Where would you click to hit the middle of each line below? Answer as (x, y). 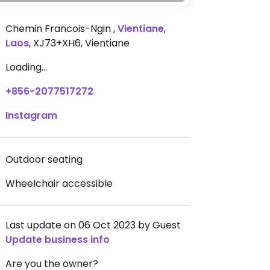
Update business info (58, 240)
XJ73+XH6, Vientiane (81, 43)
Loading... (26, 67)
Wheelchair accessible (59, 184)
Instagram (31, 115)
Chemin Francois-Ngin (59, 29)
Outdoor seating (44, 159)
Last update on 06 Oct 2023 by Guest (93, 225)
